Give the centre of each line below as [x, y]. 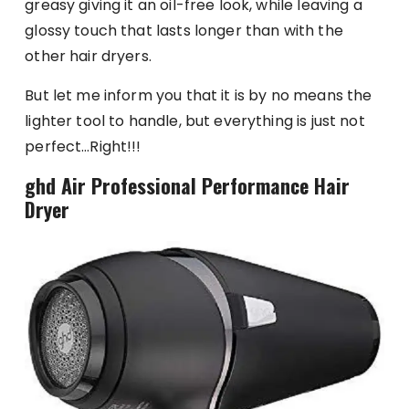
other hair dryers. [88, 56]
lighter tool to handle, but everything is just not [195, 121]
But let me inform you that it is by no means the [199, 95]
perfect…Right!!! [83, 146]
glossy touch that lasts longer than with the [184, 30]
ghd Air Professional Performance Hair [188, 185]
